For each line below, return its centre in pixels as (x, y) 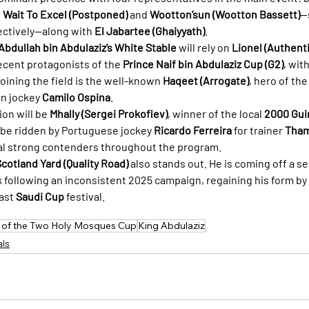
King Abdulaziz (171, 225)
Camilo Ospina (76, 97)
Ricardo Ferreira (193, 130)
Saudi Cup (40, 196)
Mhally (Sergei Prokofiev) (109, 113)
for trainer (258, 130)
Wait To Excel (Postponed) (65, 14)
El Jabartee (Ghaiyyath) (150, 30)
